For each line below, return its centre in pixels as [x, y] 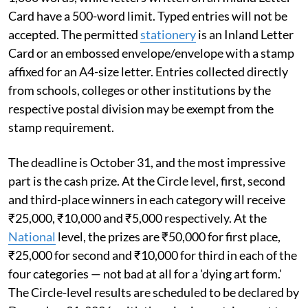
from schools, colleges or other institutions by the [140, 90]
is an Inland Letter [245, 34]
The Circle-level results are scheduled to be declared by [154, 292]
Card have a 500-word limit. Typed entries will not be [148, 15]
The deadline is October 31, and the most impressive [147, 162]
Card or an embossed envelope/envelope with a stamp [151, 53]
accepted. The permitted [74, 34]
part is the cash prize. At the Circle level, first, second [147, 180]
